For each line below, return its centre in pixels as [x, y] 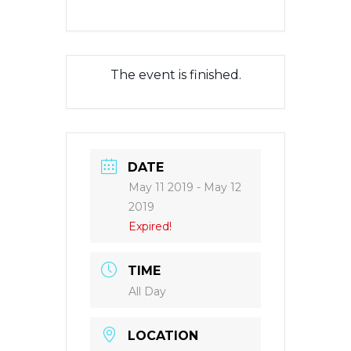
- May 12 [217, 187]
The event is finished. [175, 75]
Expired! [150, 226]
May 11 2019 [161, 187]
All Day [147, 291]
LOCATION [163, 336]
